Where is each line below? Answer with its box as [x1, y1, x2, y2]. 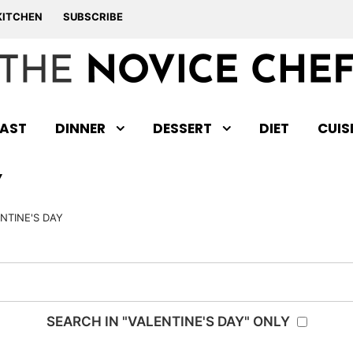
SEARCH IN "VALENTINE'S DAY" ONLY [46, 313, 293, 329]
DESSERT [153, 119, 212, 138]
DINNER [55, 119, 106, 138]
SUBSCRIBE [63, 10, 123, 23]
